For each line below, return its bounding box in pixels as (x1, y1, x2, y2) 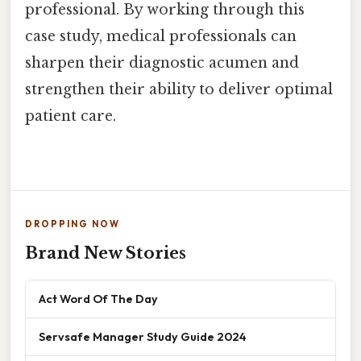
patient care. (25, 107, 116, 126)
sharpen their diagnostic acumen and (25, 54, 299, 73)
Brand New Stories (25, 243, 186, 263)
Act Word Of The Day (39, 290, 158, 306)
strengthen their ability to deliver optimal (25, 81, 333, 99)
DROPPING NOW (25, 218, 120, 230)
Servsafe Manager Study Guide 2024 (39, 328, 247, 344)
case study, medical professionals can (25, 27, 297, 46)
